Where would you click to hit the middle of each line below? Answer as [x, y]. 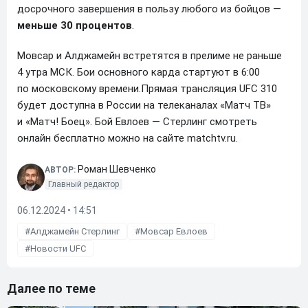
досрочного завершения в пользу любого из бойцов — [149, 9]
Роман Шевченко [117, 169]
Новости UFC [58, 248]
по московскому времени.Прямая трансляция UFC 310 [147, 88]
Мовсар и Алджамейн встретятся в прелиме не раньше [150, 55]
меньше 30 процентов [75, 25]
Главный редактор [84, 184]
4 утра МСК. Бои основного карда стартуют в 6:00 [139, 72]
